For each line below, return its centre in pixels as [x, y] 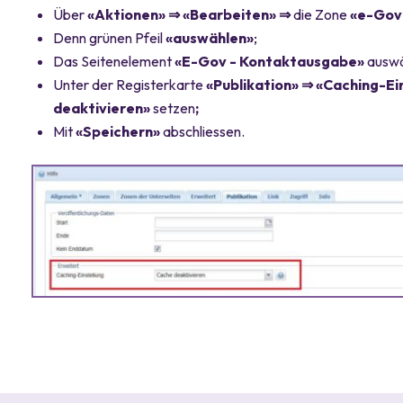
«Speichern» [120, 131]
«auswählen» [210, 37]
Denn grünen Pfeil [110, 37]
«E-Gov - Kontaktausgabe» [271, 61]
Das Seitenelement [114, 61]
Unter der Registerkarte [130, 84]
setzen [175, 107]
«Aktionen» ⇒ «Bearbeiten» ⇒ [191, 14]
